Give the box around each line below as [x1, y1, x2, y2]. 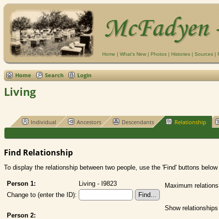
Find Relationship [4, 147, 73, 158]
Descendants [121, 118, 154, 126]
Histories [171, 51, 190, 57]
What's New [120, 51, 146, 57]
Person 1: [7, 179, 36, 187]
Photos [151, 51, 167, 57]
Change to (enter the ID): [7, 191, 77, 198]
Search [45, 71, 64, 79]
